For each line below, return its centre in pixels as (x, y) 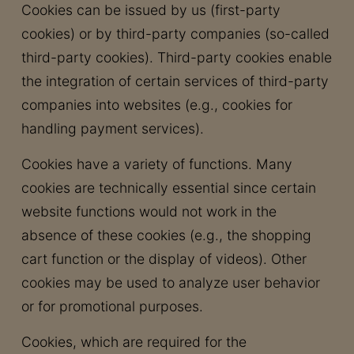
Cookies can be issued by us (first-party (151, 10)
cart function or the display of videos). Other (164, 259)
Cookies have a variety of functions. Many (156, 164)
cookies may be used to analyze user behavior (170, 282)
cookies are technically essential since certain (168, 188)
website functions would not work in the (149, 211)
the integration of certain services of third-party (175, 81)
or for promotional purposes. (112, 306)
